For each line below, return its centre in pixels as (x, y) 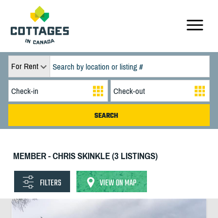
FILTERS (50, 183)
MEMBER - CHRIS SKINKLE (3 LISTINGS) (85, 156)
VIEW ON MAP (118, 183)
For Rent (25, 66)
